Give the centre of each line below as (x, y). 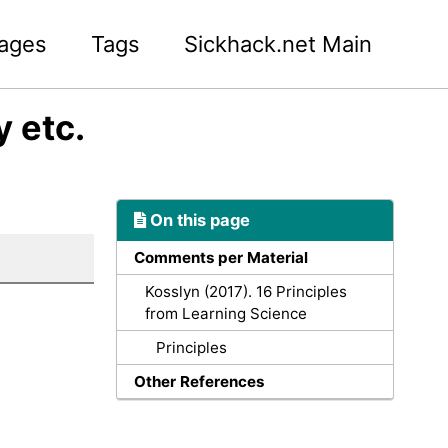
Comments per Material (220, 257)
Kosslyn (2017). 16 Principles (245, 291)
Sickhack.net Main (278, 43)
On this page (197, 220)
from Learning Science (225, 313)
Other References (198, 381)
